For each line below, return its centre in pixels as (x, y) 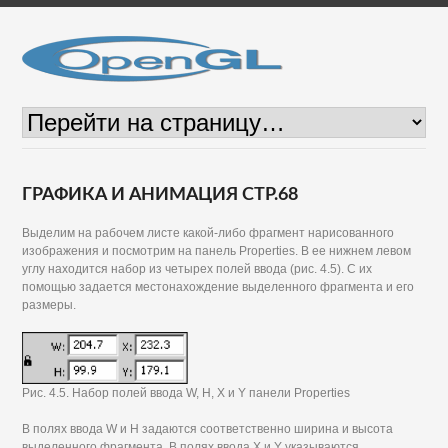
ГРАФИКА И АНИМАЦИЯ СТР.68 (160, 195)
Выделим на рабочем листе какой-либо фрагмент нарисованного (208, 233)
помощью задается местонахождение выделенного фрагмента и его (218, 287)
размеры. (49, 305)
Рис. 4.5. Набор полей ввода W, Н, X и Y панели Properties (186, 393)
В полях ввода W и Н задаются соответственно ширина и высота (208, 429)
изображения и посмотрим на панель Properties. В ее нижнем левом (217, 251)
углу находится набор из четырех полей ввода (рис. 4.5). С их (197, 269)
